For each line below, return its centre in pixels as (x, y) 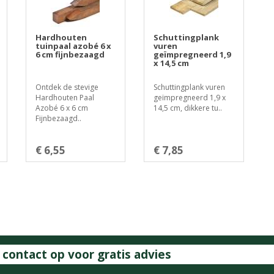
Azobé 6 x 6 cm (61, 108)
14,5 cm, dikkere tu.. (188, 108)
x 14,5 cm (172, 63)
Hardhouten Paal (65, 98)
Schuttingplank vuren (190, 87)
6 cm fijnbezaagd (70, 54)
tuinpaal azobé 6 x (73, 46)
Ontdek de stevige (67, 87)
